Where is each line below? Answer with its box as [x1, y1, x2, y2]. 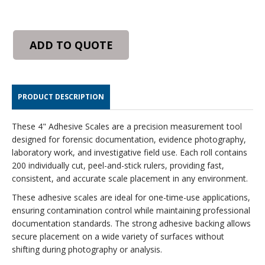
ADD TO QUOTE [29, 37, 113, 52]
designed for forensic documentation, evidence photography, [12, 133, 246, 145]
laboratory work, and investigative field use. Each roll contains [12, 146, 247, 158]
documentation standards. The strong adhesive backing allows [12, 217, 251, 229]
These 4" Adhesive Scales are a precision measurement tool [12, 120, 242, 132]
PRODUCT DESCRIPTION [18, 91, 104, 102]
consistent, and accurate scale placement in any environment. [12, 172, 248, 184]
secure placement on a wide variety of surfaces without [12, 230, 224, 242]
